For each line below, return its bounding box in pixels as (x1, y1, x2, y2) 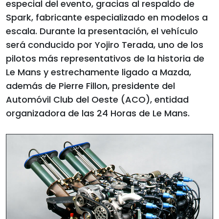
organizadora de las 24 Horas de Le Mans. (6, 107, 190, 119)
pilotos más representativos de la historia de (6, 52, 204, 65)
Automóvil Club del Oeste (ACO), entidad (6, 93, 189, 106)
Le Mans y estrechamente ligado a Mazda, (6, 66, 191, 78)
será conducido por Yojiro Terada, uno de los (6, 38, 203, 51)
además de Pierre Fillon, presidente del (6, 79, 175, 92)
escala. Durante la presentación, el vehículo (6, 24, 198, 37)
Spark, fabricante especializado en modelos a (6, 11, 208, 23)
